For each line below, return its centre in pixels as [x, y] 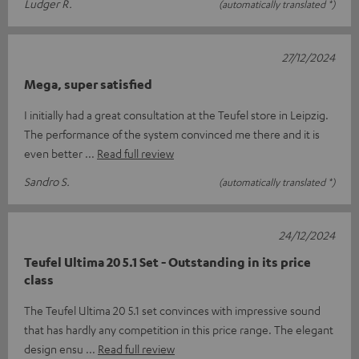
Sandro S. [47, 182]
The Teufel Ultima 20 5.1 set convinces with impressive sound [172, 311]
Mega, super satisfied [88, 85]
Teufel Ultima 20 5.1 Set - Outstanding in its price [167, 262]
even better [54, 153]
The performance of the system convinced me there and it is [172, 134]
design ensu [55, 349]
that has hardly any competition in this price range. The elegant [179, 330]
